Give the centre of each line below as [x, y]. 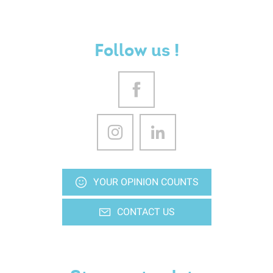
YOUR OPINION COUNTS [146, 182]
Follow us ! [136, 50]
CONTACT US [146, 212]
